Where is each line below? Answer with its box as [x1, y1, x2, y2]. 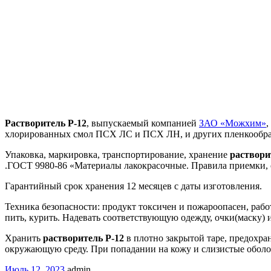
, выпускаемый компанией [87, 117, 199, 128]
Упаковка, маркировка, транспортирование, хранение [5, 149, 230, 160]
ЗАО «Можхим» [199, 117, 266, 128]
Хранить [5, 232, 43, 243]
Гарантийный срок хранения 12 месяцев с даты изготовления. [5, 180, 262, 191]
